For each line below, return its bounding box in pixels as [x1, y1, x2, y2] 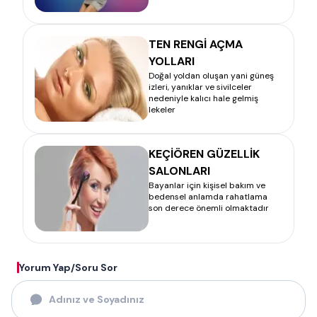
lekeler [149, 103, 175, 115]
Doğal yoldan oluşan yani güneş [149, 69, 274, 81]
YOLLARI [149, 53, 195, 69]
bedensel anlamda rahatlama [149, 190, 267, 202]
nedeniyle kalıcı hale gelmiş [149, 92, 258, 104]
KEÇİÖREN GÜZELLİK [149, 146, 260, 161]
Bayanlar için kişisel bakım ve [149, 179, 265, 191]
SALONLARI [149, 163, 210, 178]
